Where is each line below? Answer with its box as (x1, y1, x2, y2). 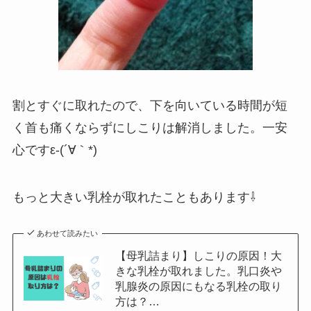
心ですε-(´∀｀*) (12, 143, 97, 158)
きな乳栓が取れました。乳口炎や (115, 264, 282, 278)
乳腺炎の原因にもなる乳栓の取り (115, 280, 282, 293)
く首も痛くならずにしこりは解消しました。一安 (12, 121, 287, 135)
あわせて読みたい (37, 229, 99, 238)
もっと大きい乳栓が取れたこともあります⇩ (12, 190, 256, 205)
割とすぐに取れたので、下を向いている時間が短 (12, 99, 287, 113)
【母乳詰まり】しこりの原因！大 (115, 249, 282, 262)
